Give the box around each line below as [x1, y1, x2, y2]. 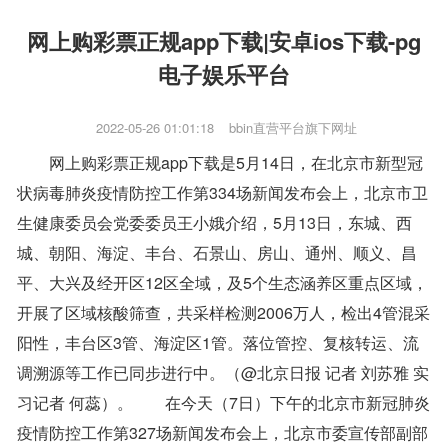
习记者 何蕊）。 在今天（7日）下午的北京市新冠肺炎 [17, 391, 430, 415]
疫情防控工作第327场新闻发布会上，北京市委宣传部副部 [17, 421, 428, 445]
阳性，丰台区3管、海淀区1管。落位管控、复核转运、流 [17, 331, 419, 355]
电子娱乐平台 [158, 57, 290, 90]
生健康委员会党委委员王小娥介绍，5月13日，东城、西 [17, 211, 412, 235]
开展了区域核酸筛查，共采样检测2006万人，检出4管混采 [17, 301, 430, 325]
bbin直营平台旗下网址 [229, 118, 357, 138]
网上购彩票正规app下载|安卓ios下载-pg [27, 24, 421, 57]
